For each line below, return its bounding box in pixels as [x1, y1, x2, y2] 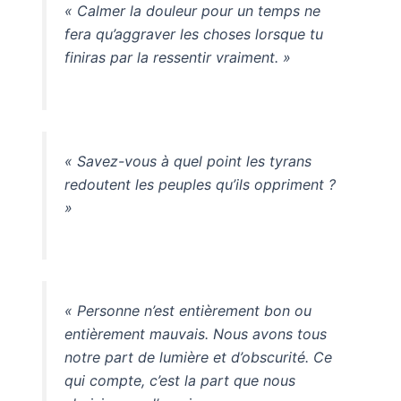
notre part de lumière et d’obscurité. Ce [64, 348, 332, 367]
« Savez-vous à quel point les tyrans [64, 151, 311, 170]
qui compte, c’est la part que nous [64, 371, 295, 390]
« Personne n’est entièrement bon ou [64, 302, 311, 320]
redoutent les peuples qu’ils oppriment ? [64, 175, 336, 193]
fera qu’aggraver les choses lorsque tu [64, 24, 323, 43]
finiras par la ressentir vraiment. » [64, 47, 291, 66]
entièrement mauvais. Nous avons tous [64, 325, 327, 344]
